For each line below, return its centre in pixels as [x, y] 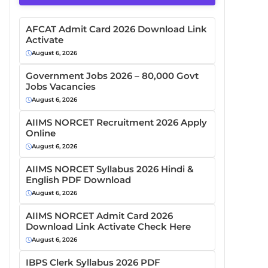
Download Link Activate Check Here [108, 226]
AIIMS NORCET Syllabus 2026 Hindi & [110, 169]
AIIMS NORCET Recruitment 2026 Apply [116, 122]
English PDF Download [80, 180]
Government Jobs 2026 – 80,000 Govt [112, 76]
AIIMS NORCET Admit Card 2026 [99, 216]
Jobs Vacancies [61, 86]
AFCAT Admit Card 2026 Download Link [116, 29]
